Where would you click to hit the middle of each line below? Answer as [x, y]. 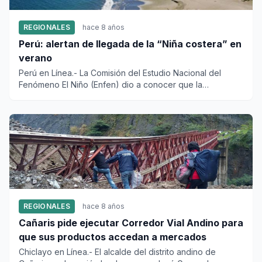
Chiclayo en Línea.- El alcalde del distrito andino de [117, 252]
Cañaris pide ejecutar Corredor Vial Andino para [131, 223]
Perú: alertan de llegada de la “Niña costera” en [130, 44]
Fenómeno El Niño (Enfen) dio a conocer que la [111, 85]
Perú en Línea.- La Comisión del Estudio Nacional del [120, 73]
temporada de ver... [56, 96]
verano [35, 58]
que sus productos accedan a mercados [113, 237]
